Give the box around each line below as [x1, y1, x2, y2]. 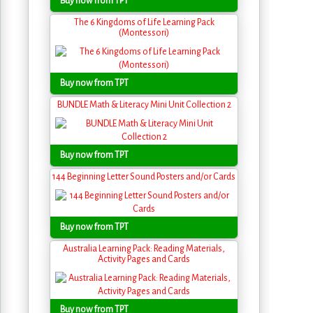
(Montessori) [119, 28, 169, 38]
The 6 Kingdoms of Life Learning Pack [73, 17, 214, 27]
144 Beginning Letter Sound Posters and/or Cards [52, 172, 235, 182]
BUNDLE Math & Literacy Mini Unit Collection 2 [57, 100, 231, 110]
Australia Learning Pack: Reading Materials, [63, 244, 225, 254]
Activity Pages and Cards [98, 254, 190, 264]
